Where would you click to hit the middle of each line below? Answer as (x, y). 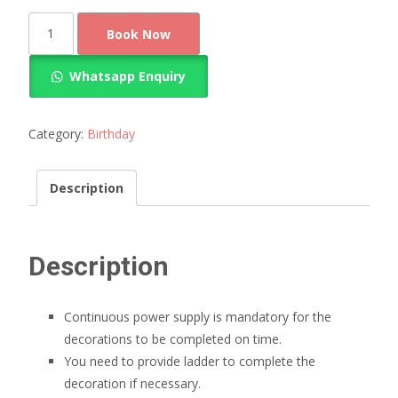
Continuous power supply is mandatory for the (198, 316)
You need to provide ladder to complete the (190, 361)
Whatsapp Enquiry (127, 76)
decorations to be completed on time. (173, 338)
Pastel (45, 23)
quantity (51, 90)
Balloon (50, 45)
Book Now (138, 35)
